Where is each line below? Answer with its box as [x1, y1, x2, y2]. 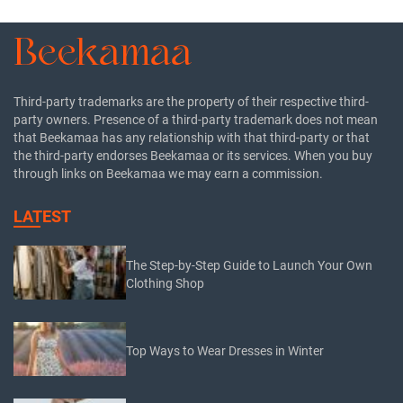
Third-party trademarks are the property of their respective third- [13, 94, 369, 109]
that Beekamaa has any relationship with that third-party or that [13, 130, 370, 145]
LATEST [13, 206, 71, 226]
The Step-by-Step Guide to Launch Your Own [126, 258, 373, 273]
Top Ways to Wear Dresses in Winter [126, 344, 325, 359]
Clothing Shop [126, 276, 205, 291]
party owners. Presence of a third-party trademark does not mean [13, 112, 378, 127]
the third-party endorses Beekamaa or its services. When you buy [13, 148, 372, 163]
